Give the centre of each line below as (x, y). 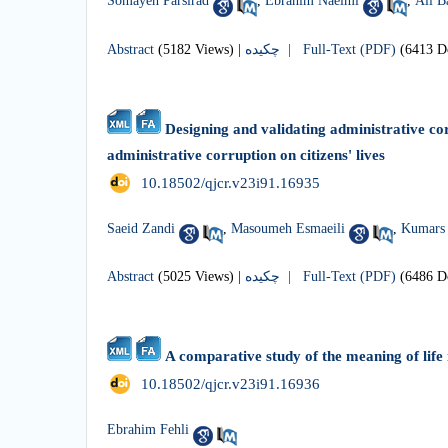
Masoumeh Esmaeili (288, 228)
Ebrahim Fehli (148, 429)
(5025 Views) (196, 277)
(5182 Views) (196, 50)
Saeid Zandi (141, 228)
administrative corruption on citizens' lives (246, 155)
